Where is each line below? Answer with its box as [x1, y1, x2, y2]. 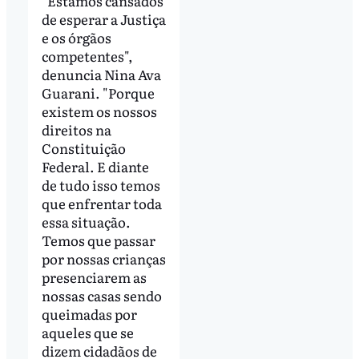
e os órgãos [41, 26, 111, 47]
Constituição [41, 137, 126, 158]
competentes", [41, 45, 133, 66]
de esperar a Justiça [41, 8, 166, 29]
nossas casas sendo [41, 284, 162, 305]
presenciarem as [41, 266, 147, 287]
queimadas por [41, 303, 137, 324]
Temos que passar [41, 229, 155, 250]
